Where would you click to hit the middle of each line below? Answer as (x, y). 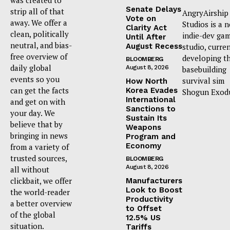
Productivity (149, 199)
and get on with (38, 101)
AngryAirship (205, 13)
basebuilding (204, 69)
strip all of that (37, 11)
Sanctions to (151, 109)
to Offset (144, 208)
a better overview (41, 203)
